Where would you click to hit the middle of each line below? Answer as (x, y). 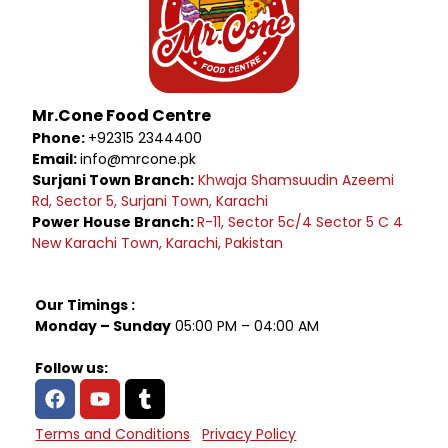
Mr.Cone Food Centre (122, 115)
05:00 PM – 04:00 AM (245, 326)
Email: (56, 159)
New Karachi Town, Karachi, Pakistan (158, 243)
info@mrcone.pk (138, 159)
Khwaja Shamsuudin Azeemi (296, 180)
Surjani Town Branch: (113, 180)
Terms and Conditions (113, 434)
